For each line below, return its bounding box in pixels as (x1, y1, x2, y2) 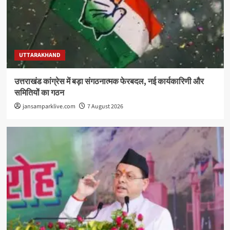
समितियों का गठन (14, 87, 64, 99)
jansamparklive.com (22, 102, 75, 111)
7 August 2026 (87, 102, 123, 111)
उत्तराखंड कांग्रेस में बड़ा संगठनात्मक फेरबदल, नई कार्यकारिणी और (14, 75, 204, 87)
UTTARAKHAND (18, 50, 61, 60)
